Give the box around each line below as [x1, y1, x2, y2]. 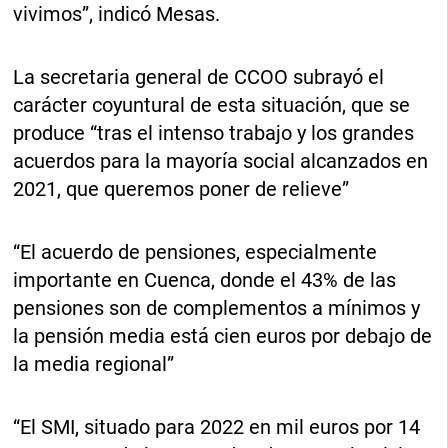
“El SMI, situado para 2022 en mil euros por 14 [13, 415, 421, 440]
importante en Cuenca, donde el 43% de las [13, 268, 397, 293]
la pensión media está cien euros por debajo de [13, 324, 433, 349]
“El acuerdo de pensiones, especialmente [13, 240, 378, 265]
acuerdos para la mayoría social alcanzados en [13, 149, 429, 174]
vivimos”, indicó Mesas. [13, 2, 221, 27]
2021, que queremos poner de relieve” [13, 177, 350, 202]
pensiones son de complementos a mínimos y [13, 296, 421, 321]
